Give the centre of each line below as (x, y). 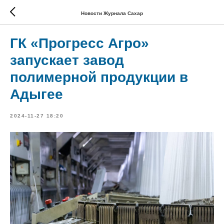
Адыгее (36, 94)
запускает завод (67, 60)
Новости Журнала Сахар (112, 13)
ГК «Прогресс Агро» (79, 43)
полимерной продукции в (99, 77)
